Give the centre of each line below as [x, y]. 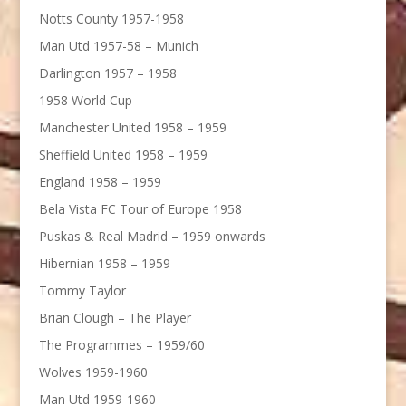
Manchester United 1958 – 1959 [132, 127]
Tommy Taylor [82, 290]
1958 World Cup [85, 100]
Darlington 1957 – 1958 [107, 72]
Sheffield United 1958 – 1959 [123, 154]
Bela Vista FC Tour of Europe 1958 [140, 208]
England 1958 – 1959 [100, 181]
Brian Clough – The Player [115, 317]
